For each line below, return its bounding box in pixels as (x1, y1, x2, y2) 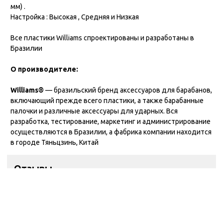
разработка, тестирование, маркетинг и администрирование (10, 117, 211, 125)
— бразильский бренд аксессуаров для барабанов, (44, 86, 213, 94)
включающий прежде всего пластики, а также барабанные (10, 96, 204, 105)
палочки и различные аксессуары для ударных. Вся (10, 107, 178, 115)
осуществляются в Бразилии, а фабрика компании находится (10, 127, 212, 136)
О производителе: (10, 65, 79, 73)
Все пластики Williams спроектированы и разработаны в (10, 33, 195, 42)
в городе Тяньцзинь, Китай (10, 138, 99, 146)
